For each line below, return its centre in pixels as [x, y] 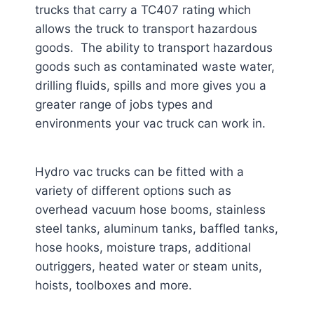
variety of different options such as [133, 191]
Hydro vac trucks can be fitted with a [139, 172]
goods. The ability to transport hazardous [154, 48]
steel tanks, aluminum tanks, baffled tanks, [157, 228]
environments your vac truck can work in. [150, 123]
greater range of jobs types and [124, 104]
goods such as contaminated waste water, [155, 67]
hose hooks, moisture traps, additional [143, 247]
